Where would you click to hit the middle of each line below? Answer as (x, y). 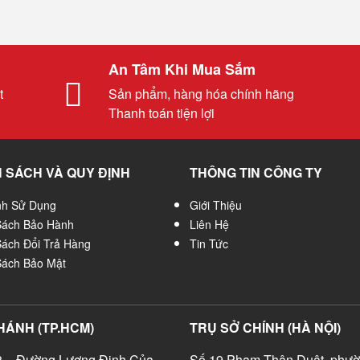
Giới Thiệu (216, 205)
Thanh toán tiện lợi (162, 113)
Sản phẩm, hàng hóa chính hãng (201, 94)
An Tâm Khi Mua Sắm (182, 69)
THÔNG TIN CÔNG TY (256, 172)
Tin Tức (209, 243)
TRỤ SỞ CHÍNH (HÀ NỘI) (265, 327)
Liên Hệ (209, 224)
